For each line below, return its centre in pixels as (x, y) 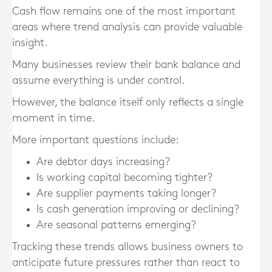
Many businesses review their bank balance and (126, 65)
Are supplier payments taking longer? (126, 193)
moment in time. (53, 118)
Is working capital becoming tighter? (124, 178)
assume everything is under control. (98, 80)
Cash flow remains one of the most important (124, 11)
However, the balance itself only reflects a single (128, 102)
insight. (30, 43)
